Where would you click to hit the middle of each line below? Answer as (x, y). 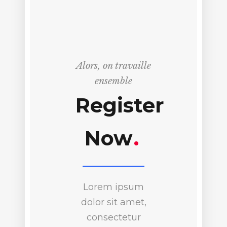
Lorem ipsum (113, 187)
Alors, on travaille (113, 66)
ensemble (113, 81)
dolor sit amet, (113, 202)
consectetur (113, 217)
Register (120, 105)
